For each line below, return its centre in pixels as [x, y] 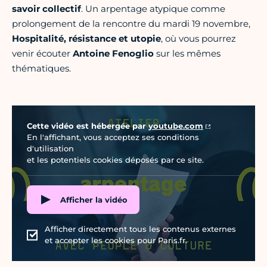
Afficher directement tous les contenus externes [140, 229]
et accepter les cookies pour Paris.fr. [116, 240]
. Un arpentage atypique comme [153, 9]
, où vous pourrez [198, 39]
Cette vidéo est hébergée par [88, 126]
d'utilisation [50, 149]
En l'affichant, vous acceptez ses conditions [113, 137]
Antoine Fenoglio [113, 54]
